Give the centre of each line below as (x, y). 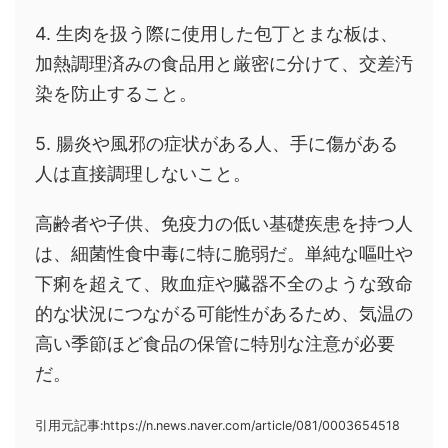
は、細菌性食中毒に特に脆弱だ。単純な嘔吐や (224, 254)
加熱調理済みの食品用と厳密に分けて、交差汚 (224, 64)
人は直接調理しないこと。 (143, 174)
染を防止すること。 (116, 94)
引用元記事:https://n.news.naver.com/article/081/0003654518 (217, 426)
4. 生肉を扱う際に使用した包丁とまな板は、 (216, 34)
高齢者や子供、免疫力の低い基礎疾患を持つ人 (224, 224)
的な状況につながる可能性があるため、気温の (224, 314)
